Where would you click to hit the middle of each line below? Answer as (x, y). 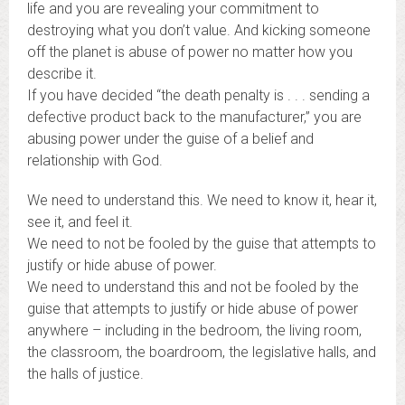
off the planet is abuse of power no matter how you (190, 52)
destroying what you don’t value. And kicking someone (199, 30)
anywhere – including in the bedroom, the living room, (194, 330)
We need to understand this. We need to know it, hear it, (202, 200)
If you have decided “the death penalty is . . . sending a (198, 95)
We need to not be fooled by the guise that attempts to (202, 244)
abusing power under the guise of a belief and (170, 139)
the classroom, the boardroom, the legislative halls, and (202, 352)
